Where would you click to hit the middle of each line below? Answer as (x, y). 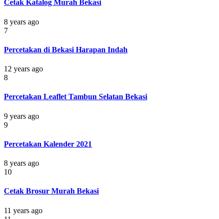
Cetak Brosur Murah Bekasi (51, 191)
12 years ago (23, 69)
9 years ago (22, 116)
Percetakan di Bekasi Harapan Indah (66, 49)
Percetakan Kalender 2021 (48, 144)
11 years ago (23, 210)
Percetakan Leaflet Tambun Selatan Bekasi (76, 97)
